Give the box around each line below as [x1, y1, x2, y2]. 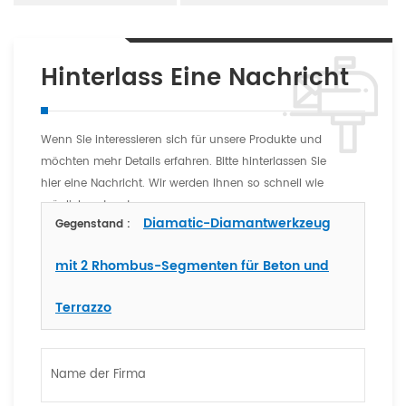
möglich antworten [41, 196, 144, 214]
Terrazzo [55, 296, 111, 318]
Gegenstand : [55, 215, 134, 233]
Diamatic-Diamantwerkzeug [143, 212, 331, 234]
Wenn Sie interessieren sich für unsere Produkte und [41, 130, 322, 149]
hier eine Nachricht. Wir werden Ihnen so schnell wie [41, 174, 324, 192]
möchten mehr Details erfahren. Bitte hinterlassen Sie [41, 152, 326, 170]
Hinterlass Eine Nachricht [41, 58, 349, 98]
